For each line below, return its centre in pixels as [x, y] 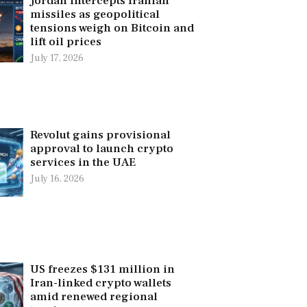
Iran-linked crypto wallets [100, 283]
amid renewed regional [94, 296]
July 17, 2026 [57, 58]
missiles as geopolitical [95, 14]
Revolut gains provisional [100, 135]
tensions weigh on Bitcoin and [112, 28]
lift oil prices [65, 41]
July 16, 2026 [57, 179]
